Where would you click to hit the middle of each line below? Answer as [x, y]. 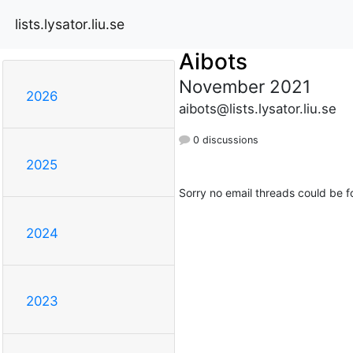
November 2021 [244, 86]
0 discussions [224, 139]
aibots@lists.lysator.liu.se [257, 108]
